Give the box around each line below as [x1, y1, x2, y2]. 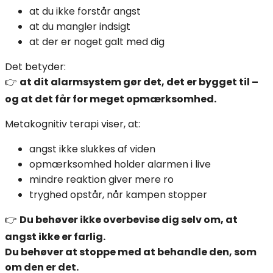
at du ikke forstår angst [29, 4, 141, 19]
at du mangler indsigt [29, 19, 130, 34]
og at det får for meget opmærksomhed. [5, 92, 216, 107]
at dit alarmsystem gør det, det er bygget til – [19, 75, 258, 90]
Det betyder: [5, 60, 66, 74]
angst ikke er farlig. [5, 230, 105, 244]
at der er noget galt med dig [29, 35, 165, 49]
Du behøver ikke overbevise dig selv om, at [19, 213, 238, 227]
